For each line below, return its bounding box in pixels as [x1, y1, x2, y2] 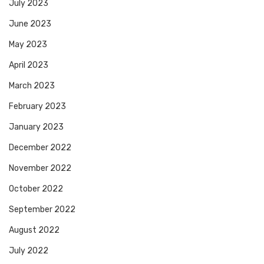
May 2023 [9, 39, 47, 50]
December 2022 [9, 143, 71, 153]
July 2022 [9, 246, 48, 256]
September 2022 [9, 204, 75, 215]
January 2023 [9, 122, 64, 133]
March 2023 [9, 81, 55, 91]
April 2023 [9, 60, 48, 71]
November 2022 [9, 163, 71, 174]
